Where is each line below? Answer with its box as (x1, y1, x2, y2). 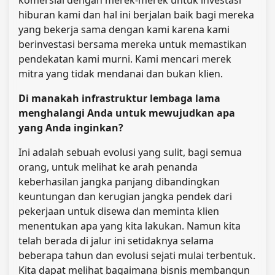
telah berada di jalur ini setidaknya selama (18, 233, 214, 247)
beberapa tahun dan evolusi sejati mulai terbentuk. (18, 248, 255, 262)
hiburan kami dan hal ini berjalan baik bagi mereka (18, 7, 254, 21)
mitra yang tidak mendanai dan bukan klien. (18, 66, 223, 80)
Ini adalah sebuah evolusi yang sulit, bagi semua (18, 145, 242, 159)
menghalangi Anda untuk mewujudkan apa (18, 106, 235, 120)
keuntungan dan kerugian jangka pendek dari (18, 189, 232, 203)
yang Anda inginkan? (18, 120, 123, 134)
